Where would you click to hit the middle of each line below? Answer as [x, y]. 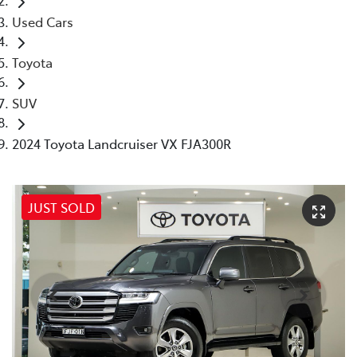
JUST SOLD [61, 207]
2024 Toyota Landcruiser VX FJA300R [122, 143]
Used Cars [43, 21]
